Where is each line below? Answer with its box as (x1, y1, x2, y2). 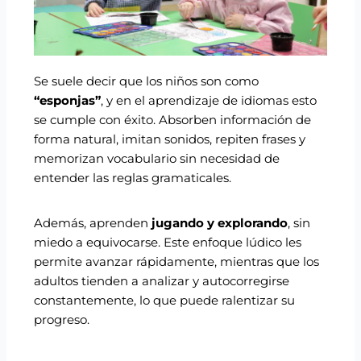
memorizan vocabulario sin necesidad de (34, 151, 280, 167)
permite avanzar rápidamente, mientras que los (34, 255, 320, 270)
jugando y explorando (151, 216, 288, 231)
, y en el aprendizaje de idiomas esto (101, 93, 317, 109)
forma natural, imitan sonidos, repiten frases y (34, 132, 306, 147)
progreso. (34, 313, 90, 328)
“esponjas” (34, 93, 102, 109)
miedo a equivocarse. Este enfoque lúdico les (34, 235, 302, 251)
